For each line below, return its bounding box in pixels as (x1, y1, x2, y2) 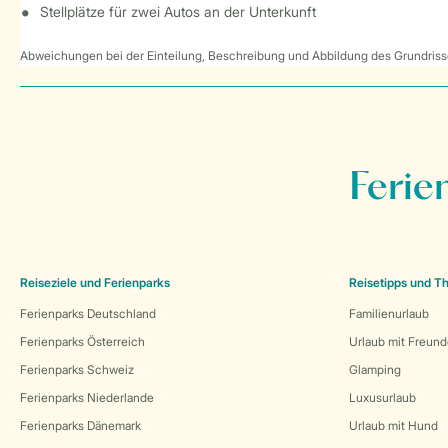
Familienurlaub (349, 306, 429, 321)
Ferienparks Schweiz (20, 362, 134, 377)
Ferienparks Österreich (20, 334, 145, 349)
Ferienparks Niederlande (20, 390, 154, 405)
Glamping (349, 362, 401, 377)
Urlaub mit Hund (349, 418, 438, 433)
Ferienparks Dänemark (20, 418, 141, 433)
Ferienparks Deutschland (20, 306, 156, 321)
